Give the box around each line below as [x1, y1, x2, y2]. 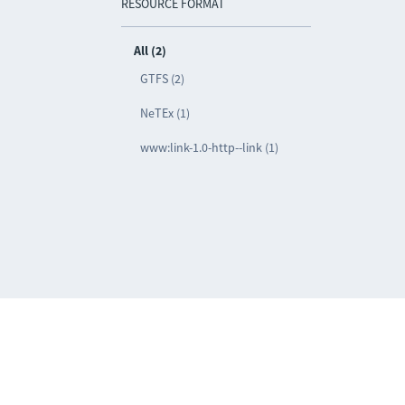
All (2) [134, 42, 167, 59]
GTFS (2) [140, 71, 185, 87]
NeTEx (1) [140, 105, 191, 121]
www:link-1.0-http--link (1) [140, 139, 279, 155]
